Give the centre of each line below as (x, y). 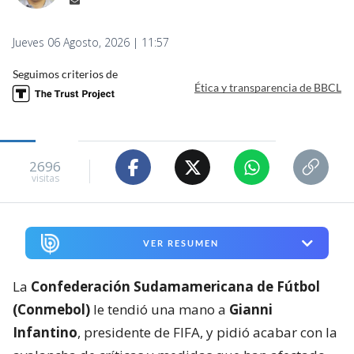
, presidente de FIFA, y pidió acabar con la (207, 333)
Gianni (251, 310)
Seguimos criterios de (65, 74)
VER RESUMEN (181, 243)
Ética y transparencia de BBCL (268, 87)
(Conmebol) (51, 310)
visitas (45, 178)
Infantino (45, 333)
